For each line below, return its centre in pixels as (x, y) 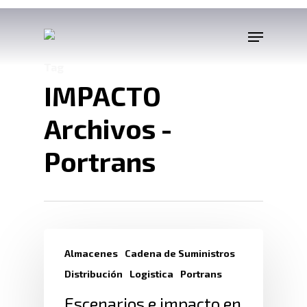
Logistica (151, 274)
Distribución (94, 274)
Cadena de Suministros (180, 253)
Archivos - (108, 128)
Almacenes (91, 253)
